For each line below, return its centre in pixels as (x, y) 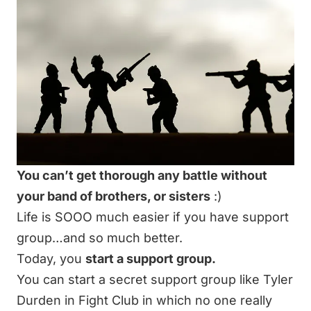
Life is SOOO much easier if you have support (153, 217)
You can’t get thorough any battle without (142, 176)
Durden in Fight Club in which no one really (144, 301)
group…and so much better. (100, 238)
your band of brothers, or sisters (114, 196)
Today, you (51, 259)
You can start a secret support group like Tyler (155, 280)
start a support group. (151, 259)
